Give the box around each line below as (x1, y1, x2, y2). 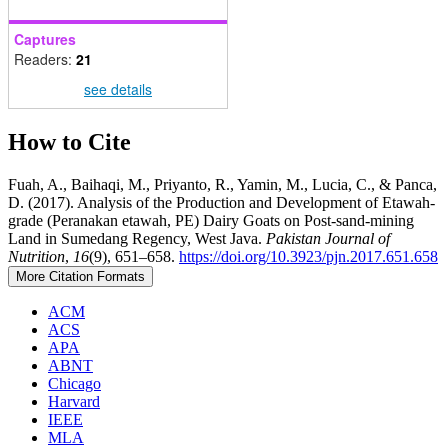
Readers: (14, 49, 76, 70)
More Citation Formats (16, 269, 145, 285)
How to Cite (8, 129, 131, 156)
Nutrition (8, 248, 65, 266)
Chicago (48, 375, 101, 393)
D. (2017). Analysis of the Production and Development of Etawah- (8, 194, 435, 212)
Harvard (48, 393, 100, 411)
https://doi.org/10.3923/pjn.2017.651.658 (179, 248, 438, 266)
